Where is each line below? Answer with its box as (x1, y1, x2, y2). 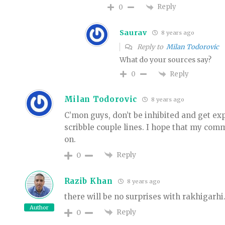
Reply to (135, 42, 166, 51)
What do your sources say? (119, 55, 211, 64)
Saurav (119, 28, 147, 37)
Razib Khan (64, 176, 113, 186)
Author (29, 204, 49, 211)
